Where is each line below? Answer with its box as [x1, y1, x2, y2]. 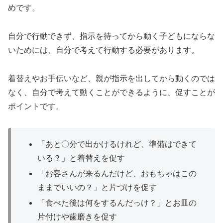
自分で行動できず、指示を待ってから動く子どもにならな [8, 31, 215, 40]
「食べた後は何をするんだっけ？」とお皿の [37, 199, 197, 208]
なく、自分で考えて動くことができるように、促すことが [8, 88, 215, 97]
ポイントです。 [8, 102, 64, 111]
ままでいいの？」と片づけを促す [37, 183, 157, 192]
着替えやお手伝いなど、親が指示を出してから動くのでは [8, 74, 215, 83]
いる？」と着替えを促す [37, 153, 125, 162]
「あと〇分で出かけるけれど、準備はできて [37, 139, 197, 148]
